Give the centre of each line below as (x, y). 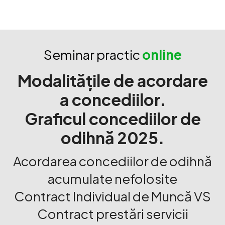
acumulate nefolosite (113, 178)
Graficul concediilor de (113, 118)
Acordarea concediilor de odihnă (113, 161)
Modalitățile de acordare (113, 80)
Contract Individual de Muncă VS (113, 196)
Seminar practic (93, 54)
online (162, 54)
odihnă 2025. (113, 137)
